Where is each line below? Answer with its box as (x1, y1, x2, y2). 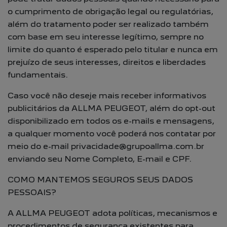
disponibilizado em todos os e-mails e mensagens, (8, 116, 214, 126)
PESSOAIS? (8, 187, 56, 197)
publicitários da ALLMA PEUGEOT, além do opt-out (8, 103, 215, 113)
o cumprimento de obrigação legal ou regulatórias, (8, 7, 213, 16)
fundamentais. (8, 70, 68, 80)
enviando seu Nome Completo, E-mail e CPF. (8, 154, 192, 164)
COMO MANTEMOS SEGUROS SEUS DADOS (8, 175, 193, 184)
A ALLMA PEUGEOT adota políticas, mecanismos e (8, 208, 217, 218)
